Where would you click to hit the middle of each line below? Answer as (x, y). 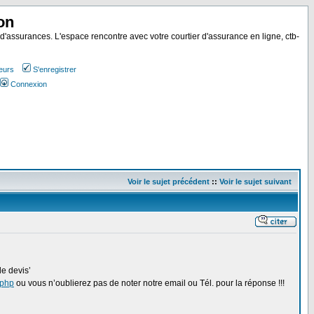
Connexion (29, 84)
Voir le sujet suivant (255, 182)
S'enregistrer (55, 69)
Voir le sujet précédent (169, 182)
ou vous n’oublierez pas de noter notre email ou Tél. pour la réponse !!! (149, 283)
